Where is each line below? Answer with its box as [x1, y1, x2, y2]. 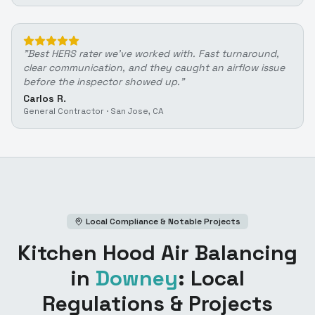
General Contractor [23, 105, 104, 117]
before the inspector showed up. [23, 75, 180, 88]
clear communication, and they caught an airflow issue [23, 60, 285, 74]
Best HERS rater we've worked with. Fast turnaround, [27, 46, 279, 60]
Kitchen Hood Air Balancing [18, 238, 297, 266]
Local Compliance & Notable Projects [86, 215, 240, 227]
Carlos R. [23, 91, 66, 105]
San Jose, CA [110, 105, 164, 117]
